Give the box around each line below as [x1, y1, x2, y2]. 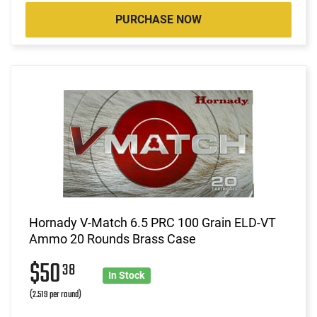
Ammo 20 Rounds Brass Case [29, 231, 196, 246]
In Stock [108, 269, 145, 281]
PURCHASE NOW [115, 12, 202, 26]
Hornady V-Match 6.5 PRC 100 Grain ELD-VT [29, 214, 276, 230]
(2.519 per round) [30, 287, 81, 302]
